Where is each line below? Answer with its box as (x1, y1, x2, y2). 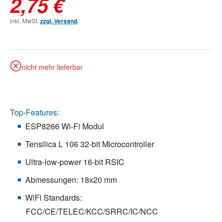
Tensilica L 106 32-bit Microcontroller (25, 138, 154, 150)
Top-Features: (10, 106, 59, 118)
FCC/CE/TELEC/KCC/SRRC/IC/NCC (26, 205, 158, 217)
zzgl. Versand (40, 16, 77, 25)
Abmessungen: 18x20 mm (25, 173, 117, 185)
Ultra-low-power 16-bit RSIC (25, 156, 124, 167)
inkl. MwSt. (10, 16, 40, 25)
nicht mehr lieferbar (22, 61, 83, 72)
